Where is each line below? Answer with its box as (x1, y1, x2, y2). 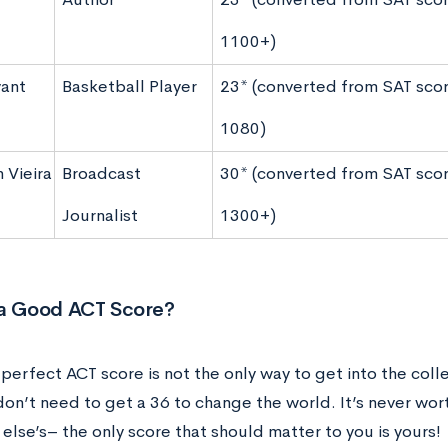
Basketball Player (61, 75, 197, 97)
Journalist (61, 204, 138, 226)
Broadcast (61, 162, 141, 184)
